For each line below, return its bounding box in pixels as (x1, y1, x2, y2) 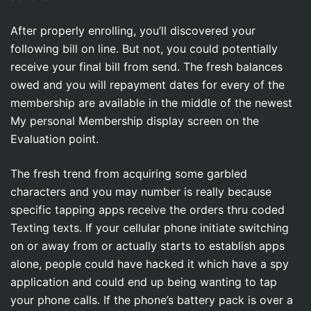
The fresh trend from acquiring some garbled (10, 166, 247, 180)
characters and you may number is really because (10, 184, 271, 199)
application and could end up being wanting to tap (10, 274, 277, 289)
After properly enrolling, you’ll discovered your (10, 23, 255, 37)
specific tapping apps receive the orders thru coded (10, 202, 285, 217)
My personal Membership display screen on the (10, 113, 259, 128)
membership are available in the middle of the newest (10, 95, 292, 110)
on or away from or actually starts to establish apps (10, 238, 285, 253)
